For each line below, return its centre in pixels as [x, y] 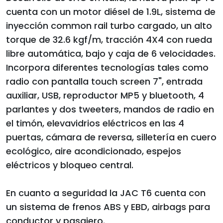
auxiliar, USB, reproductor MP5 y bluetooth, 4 [105, 96]
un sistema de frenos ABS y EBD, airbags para [108, 207]
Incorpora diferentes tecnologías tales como [107, 68]
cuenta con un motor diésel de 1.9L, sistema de [111, 12]
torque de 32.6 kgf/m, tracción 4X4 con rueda [109, 40]
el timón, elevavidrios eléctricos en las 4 [95, 123]
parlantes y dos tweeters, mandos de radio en [110, 110]
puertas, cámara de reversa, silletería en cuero [111, 137]
